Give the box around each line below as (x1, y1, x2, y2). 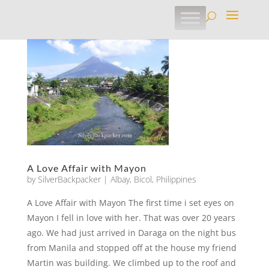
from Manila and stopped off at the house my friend (26, 242, 237, 253)
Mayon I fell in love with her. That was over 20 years (26, 212, 235, 223)
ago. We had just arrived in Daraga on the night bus (26, 227, 236, 238)
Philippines (156, 174, 196, 185)
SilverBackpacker (37, 174, 101, 185)
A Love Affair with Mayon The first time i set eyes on (26, 197, 234, 208)
